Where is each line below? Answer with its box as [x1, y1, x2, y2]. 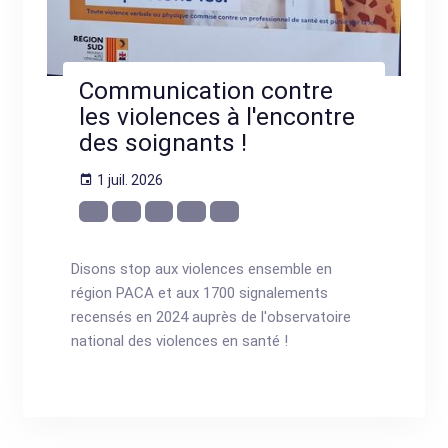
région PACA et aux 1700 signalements [71, 283, 329, 302]
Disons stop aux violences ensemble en [71, 259, 333, 278]
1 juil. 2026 [97, 172, 164, 189]
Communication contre [79, 76, 334, 106]
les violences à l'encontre [79, 102, 356, 132]
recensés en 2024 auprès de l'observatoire [71, 307, 352, 326]
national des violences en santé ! [71, 331, 289, 350]
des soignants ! [79, 128, 248, 158]
